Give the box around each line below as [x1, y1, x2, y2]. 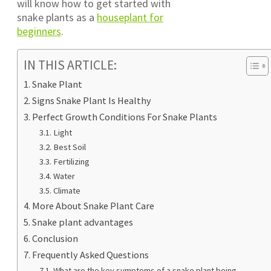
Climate [53, 184, 80, 196]
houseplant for [97, 10, 163, 24]
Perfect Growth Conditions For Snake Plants [32, 110, 218, 123]
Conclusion [32, 232, 79, 244]
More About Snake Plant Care [32, 199, 155, 212]
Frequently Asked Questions [32, 248, 149, 261]
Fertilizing [53, 155, 90, 167]
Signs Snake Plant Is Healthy [32, 94, 152, 106]
